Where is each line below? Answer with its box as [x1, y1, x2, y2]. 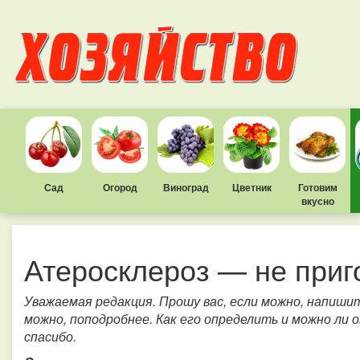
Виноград [162, 180, 209, 194]
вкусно [301, 194, 334, 208]
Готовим [297, 180, 337, 194]
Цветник [231, 180, 272, 194]
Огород [102, 180, 137, 194]
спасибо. [24, 327, 76, 346]
